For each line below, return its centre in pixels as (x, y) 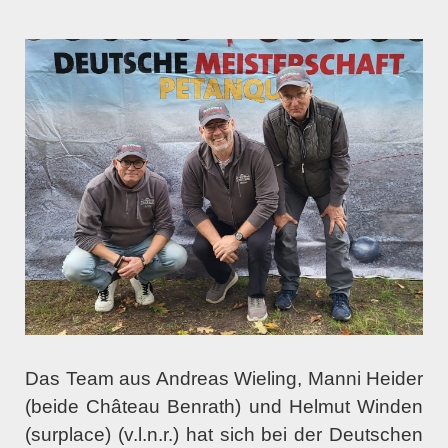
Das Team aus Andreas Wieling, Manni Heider (224, 379)
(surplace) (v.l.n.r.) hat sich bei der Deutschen (224, 435)
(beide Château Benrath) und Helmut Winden (224, 407)
